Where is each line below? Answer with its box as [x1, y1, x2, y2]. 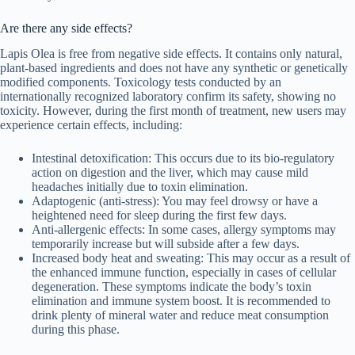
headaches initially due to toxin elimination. [32, 180, 248, 194]
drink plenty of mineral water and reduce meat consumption [32, 308, 329, 323]
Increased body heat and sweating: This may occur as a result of [32, 251, 350, 265]
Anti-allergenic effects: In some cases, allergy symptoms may [32, 223, 336, 237]
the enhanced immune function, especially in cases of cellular [32, 265, 336, 280]
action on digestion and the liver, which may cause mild [32, 166, 308, 180]
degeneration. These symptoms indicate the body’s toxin [32, 280, 311, 294]
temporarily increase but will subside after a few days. [32, 237, 300, 251]
